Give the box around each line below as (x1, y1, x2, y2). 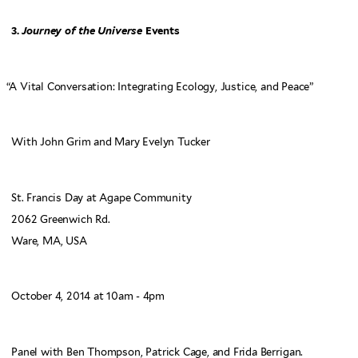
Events (142, 25, 180, 38)
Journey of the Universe (22, 25, 143, 38)
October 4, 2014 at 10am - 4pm (11, 290, 165, 303)
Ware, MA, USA (11, 234, 87, 247)
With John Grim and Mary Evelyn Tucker (11, 136, 210, 149)
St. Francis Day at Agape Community (11, 191, 192, 204)
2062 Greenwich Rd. (11, 213, 110, 225)
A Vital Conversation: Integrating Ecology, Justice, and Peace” (9, 80, 314, 93)
